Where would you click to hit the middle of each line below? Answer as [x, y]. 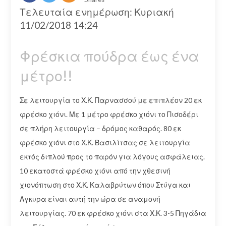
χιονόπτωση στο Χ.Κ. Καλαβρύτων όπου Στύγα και [105, 185]
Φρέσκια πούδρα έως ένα [109, 56]
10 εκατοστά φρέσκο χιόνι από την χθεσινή [95, 171]
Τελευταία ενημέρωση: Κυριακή [97, 12]
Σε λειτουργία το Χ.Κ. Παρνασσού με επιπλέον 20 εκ [110, 100]
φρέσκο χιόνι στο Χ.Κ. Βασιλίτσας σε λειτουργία [105, 142]
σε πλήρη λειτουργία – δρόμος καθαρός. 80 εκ [100, 128]
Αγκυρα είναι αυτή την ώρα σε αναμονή [90, 199]
